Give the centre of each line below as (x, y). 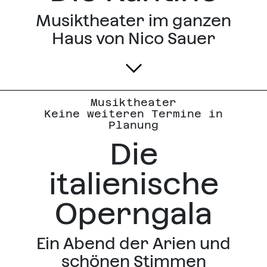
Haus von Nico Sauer (133, 39)
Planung (133, 125)
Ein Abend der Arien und (133, 244)
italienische (133, 184)
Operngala (133, 214)
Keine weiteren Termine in (133, 114)
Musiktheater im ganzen (133, 21)
